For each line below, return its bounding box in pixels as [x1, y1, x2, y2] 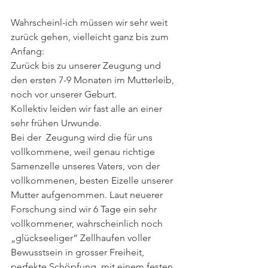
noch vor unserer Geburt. [11, 88, 117, 100]
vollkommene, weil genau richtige [11, 145, 157, 157]
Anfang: [11, 45, 44, 57]
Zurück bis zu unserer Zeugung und [11, 59, 163, 71]
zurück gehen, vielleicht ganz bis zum [11, 31, 171, 42]
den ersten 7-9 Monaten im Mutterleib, [11, 74, 176, 86]
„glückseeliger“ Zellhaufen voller [11, 232, 153, 243]
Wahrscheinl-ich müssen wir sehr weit [11, 16, 170, 28]
